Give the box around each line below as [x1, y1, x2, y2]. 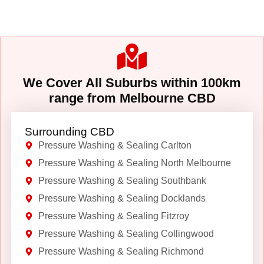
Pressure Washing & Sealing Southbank [38, 175, 206, 186]
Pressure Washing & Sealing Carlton [38, 140, 192, 150]
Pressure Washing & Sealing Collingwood [38, 228, 214, 239]
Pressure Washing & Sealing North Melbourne [38, 157, 231, 168]
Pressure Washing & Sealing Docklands [38, 193, 206, 203]
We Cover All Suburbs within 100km [23, 75, 241, 90]
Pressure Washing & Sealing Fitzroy [38, 210, 189, 221]
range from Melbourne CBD [48, 90, 216, 105]
